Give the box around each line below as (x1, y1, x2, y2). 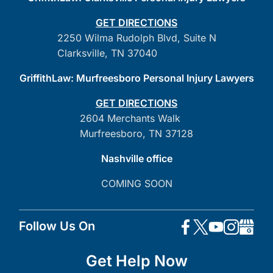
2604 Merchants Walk (80, 112, 180, 124)
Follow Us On (18, 218, 95, 233)
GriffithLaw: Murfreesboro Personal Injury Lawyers (19, 71, 254, 84)
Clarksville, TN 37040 (57, 46, 157, 59)
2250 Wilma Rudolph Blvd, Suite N (57, 31, 216, 44)
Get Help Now (85, 251, 188, 270)
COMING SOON (101, 177, 172, 190)
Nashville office (101, 152, 172, 165)
